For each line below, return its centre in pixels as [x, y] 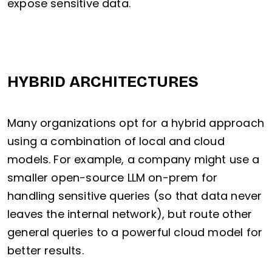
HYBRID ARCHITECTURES [103, 82]
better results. [46, 251]
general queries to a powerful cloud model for [135, 233]
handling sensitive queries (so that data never [135, 196]
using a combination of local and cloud [116, 141]
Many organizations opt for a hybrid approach [136, 123]
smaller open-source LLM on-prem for [113, 178]
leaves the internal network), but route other [130, 214]
